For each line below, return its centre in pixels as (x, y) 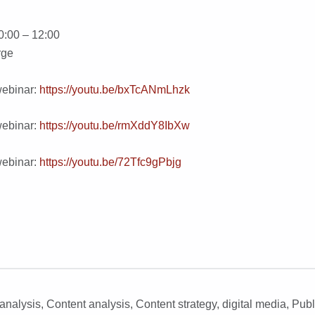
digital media (254, 304)
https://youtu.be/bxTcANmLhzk (115, 89)
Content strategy (176, 304)
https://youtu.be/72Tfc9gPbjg (110, 162)
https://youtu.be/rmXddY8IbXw (115, 126)
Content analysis (88, 304)
